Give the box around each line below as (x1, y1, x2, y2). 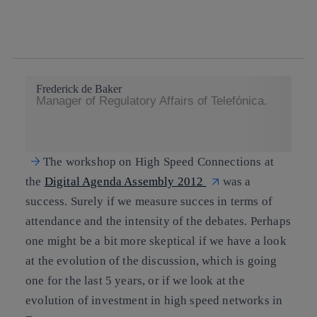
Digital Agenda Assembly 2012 (44, 174, 207, 188)
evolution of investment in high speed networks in (25, 293, 283, 307)
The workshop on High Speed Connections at (43, 154, 274, 168)
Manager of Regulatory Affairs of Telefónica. (36, 94, 267, 108)
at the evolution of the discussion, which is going (25, 253, 277, 267)
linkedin (25, 38, 62, 50)
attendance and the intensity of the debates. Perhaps (25, 214, 291, 228)
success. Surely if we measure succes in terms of (25, 194, 273, 208)
